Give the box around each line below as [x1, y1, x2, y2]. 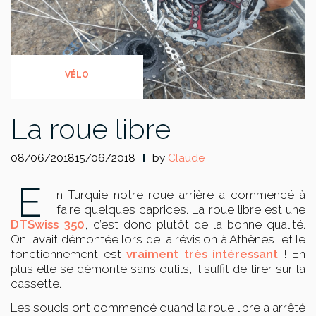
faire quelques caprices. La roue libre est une [56, 202, 305, 217]
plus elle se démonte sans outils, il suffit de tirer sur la [11, 261, 305, 276]
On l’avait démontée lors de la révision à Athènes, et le [11, 231, 305, 246]
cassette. [11, 276, 61, 291]
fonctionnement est [11, 246, 126, 261]
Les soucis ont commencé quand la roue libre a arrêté [11, 300, 305, 315]
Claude [168, 151, 205, 164]
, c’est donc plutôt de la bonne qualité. [85, 217, 305, 231]
